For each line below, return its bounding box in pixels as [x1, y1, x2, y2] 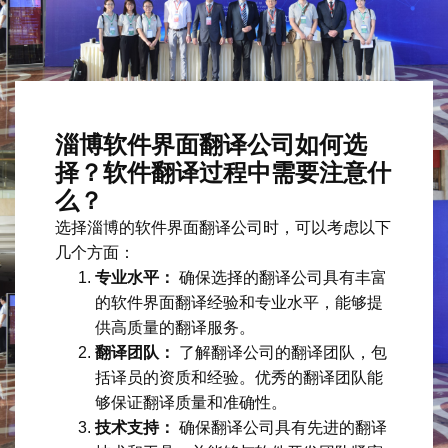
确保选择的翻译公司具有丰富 [175, 268, 387, 286]
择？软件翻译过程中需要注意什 [55, 158, 391, 186]
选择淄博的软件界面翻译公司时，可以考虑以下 [55, 218, 391, 236]
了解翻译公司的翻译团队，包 [175, 343, 387, 361]
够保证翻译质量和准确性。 [95, 393, 287, 411]
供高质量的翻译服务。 [95, 318, 255, 336]
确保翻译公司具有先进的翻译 [175, 418, 387, 436]
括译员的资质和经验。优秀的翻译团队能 [95, 368, 383, 386]
